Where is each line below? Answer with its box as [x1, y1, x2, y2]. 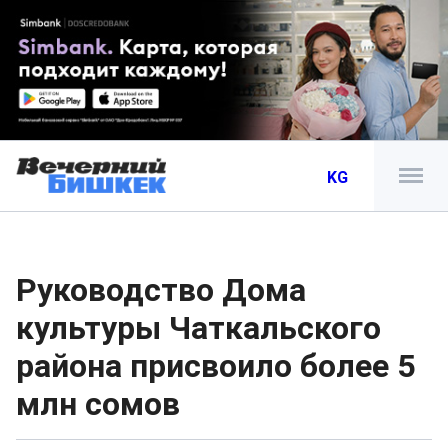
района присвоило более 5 [16, 347, 415, 385]
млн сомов [16, 385, 180, 423]
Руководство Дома [16, 271, 306, 309]
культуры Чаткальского [16, 309, 381, 347]
